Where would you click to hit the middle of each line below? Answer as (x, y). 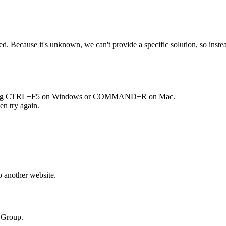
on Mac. (161, 96)
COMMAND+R (120, 96)
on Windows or (66, 96)
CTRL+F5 (23, 96)
